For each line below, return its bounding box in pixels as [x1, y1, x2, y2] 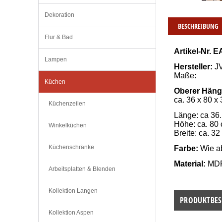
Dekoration [45, 11, 74, 19]
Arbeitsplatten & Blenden [49, 166, 115, 173]
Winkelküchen [49, 122, 87, 129]
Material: [173, 159, 206, 168]
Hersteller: [173, 62, 213, 71]
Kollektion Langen [49, 187, 98, 195]
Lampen [45, 56, 67, 63]
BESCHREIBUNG [177, 21, 219, 31]
